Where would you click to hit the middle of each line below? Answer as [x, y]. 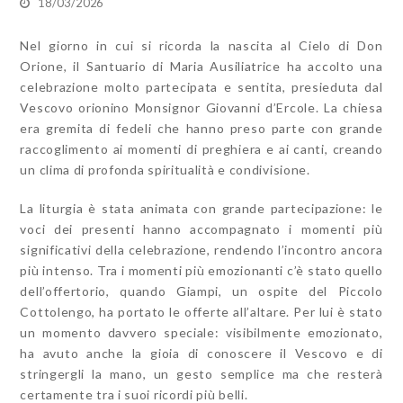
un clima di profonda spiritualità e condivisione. [165, 169]
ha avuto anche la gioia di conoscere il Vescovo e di [201, 353]
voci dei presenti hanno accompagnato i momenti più [201, 228]
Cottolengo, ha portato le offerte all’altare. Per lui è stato [201, 311]
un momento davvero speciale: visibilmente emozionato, [201, 332]
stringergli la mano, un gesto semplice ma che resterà [201, 373]
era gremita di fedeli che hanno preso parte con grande [201, 128]
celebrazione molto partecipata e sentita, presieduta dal [201, 86]
